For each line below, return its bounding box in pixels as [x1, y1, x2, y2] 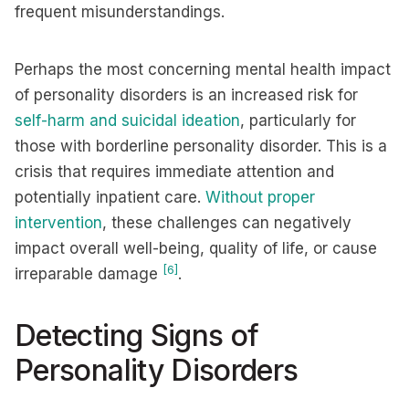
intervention [15, 214, 102, 232]
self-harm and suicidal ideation [15, 111, 240, 130]
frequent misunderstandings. [15, 3, 229, 21]
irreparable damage [15, 265, 163, 283]
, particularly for [240, 111, 356, 130]
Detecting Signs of [15, 318, 259, 353]
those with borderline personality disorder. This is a [15, 137, 387, 155]
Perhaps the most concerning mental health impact [15, 60, 391, 79]
